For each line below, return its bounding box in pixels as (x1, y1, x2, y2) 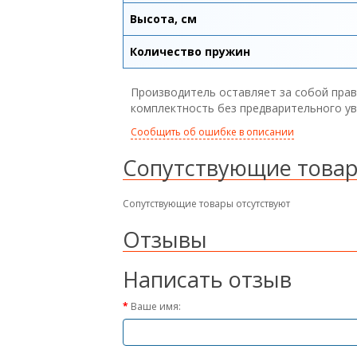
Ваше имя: (131, 299, 181, 313)
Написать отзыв (123, 264, 292, 294)
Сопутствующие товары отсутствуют (123, 196, 290, 210)
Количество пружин (130, 43, 251, 59)
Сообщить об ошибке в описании (131, 124, 294, 139)
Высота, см (130, 10, 198, 26)
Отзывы (123, 224, 207, 254)
